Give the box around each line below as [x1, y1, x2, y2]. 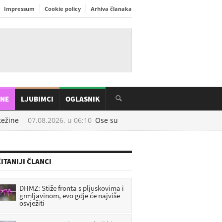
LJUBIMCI [21, 94, 54, 104]
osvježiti [19, 198, 45, 208]
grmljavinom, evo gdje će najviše [19, 191, 120, 200]
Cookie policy [45, 5, 81, 12]
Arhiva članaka [91, 5, 132, 12]
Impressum [4, 5, 35, 12]
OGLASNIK [65, 94, 100, 104]
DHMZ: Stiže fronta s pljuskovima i [19, 183, 124, 193]
